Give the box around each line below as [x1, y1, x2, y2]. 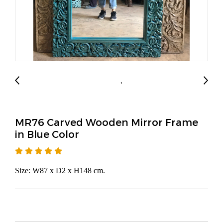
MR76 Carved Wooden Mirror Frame [15, 116, 198, 128]
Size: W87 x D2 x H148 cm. [15, 166, 105, 175]
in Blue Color [15, 128, 79, 140]
